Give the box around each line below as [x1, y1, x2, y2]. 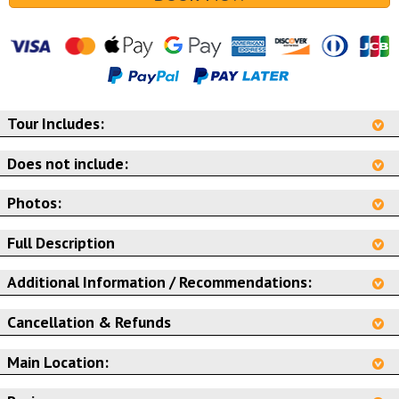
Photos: [7, 192, 61, 214]
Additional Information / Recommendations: [7, 272, 312, 293]
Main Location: [7, 351, 109, 372]
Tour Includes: [7, 113, 104, 134]
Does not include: [7, 152, 128, 174]
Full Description [7, 232, 115, 253]
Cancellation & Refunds [7, 312, 171, 333]
